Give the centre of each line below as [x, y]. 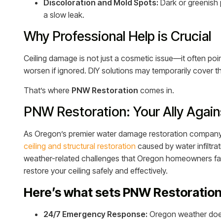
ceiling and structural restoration [80, 146]
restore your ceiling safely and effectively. [96, 170]
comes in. [156, 90]
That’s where [48, 90]
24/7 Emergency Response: [95, 214]
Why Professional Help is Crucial [117, 36]
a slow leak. [64, 15]
